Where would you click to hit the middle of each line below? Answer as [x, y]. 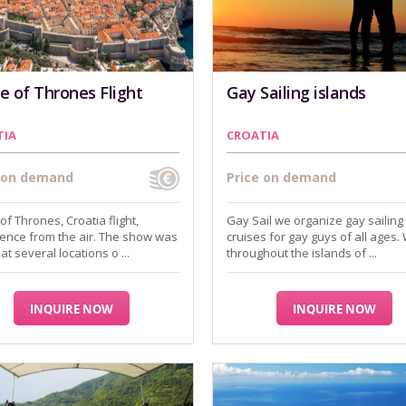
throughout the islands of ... [302, 253]
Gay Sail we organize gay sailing [315, 220]
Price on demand [281, 177]
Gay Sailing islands [296, 92]
